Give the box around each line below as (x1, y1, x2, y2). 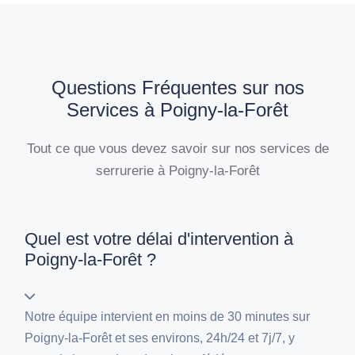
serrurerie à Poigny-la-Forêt (95, 163, 260, 178)
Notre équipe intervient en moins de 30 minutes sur (25, 310, 311, 324)
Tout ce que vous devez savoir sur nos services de (26, 141, 329, 156)
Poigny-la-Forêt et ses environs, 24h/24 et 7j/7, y (25, 331, 296, 345)
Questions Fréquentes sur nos (51, 77, 304, 99)
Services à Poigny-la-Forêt (67, 99, 288, 121)
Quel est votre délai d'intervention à (25, 229, 294, 250)
